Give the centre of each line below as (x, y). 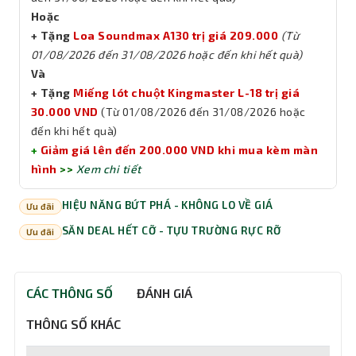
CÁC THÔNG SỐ (70, 293)
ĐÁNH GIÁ (164, 293)
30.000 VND (65, 112)
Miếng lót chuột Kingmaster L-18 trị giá (187, 93)
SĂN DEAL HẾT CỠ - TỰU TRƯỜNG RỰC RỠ (171, 230)
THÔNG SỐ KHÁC (74, 324)
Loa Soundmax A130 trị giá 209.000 (176, 35)
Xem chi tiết (108, 169)
